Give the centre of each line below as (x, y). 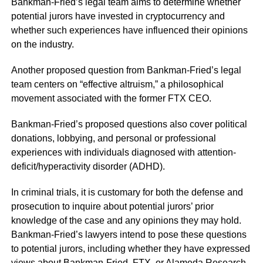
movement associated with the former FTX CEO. (111, 98)
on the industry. (42, 44)
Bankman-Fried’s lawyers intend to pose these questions (129, 234)
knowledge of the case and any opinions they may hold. (126, 220)
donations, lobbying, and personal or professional (113, 138)
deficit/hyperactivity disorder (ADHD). (88, 166)
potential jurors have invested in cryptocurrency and (118, 16)
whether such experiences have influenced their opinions (129, 30)
